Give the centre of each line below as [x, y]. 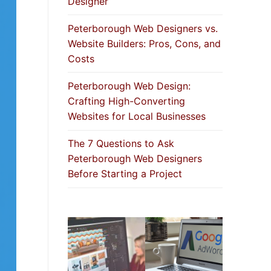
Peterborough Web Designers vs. [143, 28]
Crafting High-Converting [126, 101]
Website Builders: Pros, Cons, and [144, 43]
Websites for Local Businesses [137, 116]
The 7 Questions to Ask [121, 144]
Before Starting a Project [125, 174]
